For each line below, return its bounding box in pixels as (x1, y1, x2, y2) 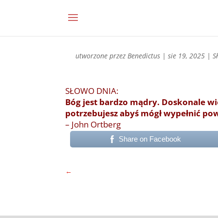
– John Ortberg (65, 119, 121, 130)
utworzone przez (75, 51, 128, 60)
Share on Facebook (118, 135, 181, 143)
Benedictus (127, 51, 161, 60)
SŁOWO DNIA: (65, 85, 119, 96)
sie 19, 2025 (168, 51, 205, 60)
